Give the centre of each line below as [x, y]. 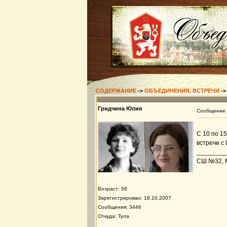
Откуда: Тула [113, 216]
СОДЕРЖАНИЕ [116, 91]
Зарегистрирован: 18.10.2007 [135, 198]
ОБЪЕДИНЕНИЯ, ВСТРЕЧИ [182, 91]
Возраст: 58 [112, 189]
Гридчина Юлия [120, 108]
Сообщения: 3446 [120, 207]
